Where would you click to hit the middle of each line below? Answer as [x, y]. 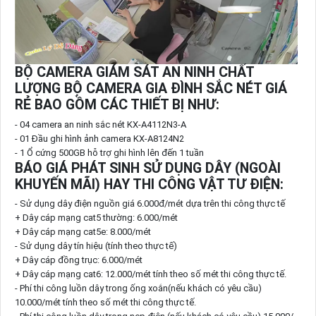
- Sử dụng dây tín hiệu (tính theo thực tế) [96, 246]
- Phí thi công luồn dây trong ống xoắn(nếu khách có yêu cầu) [138, 288]
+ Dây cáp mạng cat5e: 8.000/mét [83, 232]
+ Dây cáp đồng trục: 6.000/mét [79, 260]
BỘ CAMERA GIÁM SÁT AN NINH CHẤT [134, 73]
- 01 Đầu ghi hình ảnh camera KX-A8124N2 [99, 138]
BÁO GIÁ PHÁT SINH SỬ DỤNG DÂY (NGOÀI [147, 168]
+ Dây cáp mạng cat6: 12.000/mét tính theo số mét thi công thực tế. [150, 274]
